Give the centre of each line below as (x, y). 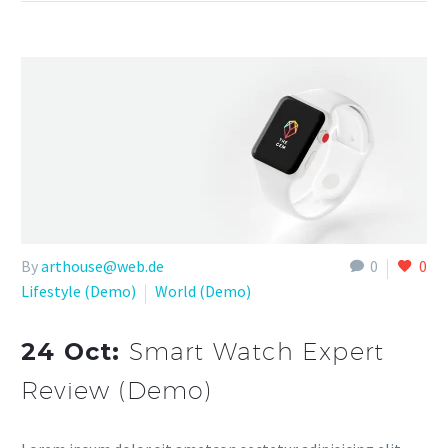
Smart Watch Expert (256, 350)
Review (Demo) (117, 389)
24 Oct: (75, 351)
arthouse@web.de (102, 266)
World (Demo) (203, 291)
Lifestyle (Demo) (78, 291)
